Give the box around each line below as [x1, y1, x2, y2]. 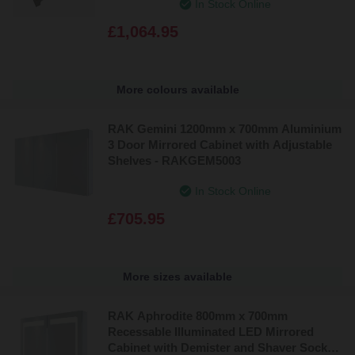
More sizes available [123, 269, 232, 283]
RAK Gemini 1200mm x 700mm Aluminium [108, 121, 342, 136]
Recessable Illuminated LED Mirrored [108, 324, 314, 338]
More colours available [116, 82, 239, 96]
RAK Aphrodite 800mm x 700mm [108, 308, 288, 323]
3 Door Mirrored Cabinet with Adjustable [108, 137, 332, 151]
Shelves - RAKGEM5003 [108, 153, 241, 167]
